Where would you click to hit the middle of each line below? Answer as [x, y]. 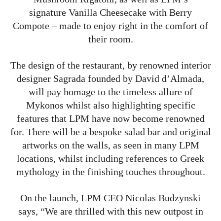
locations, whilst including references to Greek [110, 158]
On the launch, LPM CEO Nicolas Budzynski [110, 198]
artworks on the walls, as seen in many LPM [110, 145]
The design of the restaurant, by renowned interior [110, 65]
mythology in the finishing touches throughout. [110, 171]
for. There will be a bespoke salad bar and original [110, 131]
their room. [110, 39]
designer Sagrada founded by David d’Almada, [110, 78]
